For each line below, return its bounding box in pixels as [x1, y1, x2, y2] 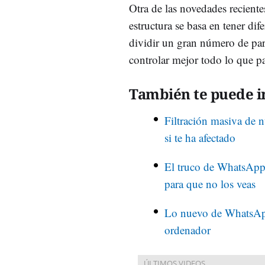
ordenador [164, 222, 211, 237]
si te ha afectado [164, 130, 235, 145]
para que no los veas [164, 176, 256, 191]
